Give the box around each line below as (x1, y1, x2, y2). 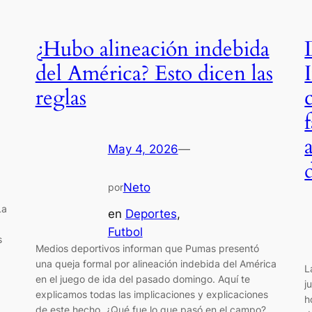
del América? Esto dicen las (35, 60, 273, 88)
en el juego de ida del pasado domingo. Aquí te (35, 273, 250, 286)
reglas (35, 84, 86, 113)
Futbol (107, 225, 143, 240)
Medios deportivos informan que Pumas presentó (35, 242, 259, 255)
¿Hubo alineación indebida (35, 36, 270, 64)
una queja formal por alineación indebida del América (35, 258, 276, 270)
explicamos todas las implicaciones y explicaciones (35, 288, 268, 301)
